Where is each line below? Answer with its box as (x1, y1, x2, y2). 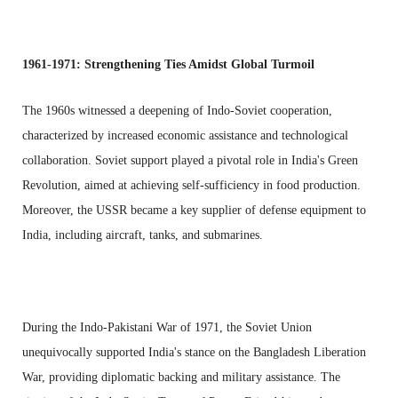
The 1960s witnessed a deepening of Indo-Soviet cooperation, (22, 103, 332, 117)
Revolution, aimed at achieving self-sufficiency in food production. (22, 178, 361, 192)
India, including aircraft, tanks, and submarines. (22, 227, 263, 242)
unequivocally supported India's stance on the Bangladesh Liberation (22, 345, 366, 359)
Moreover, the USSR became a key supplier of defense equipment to (22, 203, 366, 217)
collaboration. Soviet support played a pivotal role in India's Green (22, 153, 358, 167)
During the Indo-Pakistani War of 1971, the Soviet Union (22, 320, 312, 334)
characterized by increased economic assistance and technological (22, 128, 348, 142)
